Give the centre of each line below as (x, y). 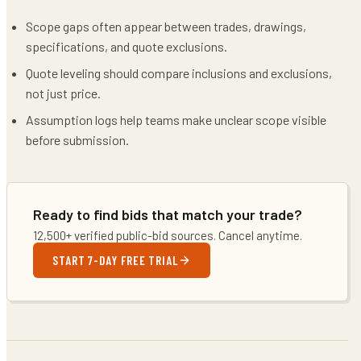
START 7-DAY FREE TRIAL (115, 260)
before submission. (77, 139)
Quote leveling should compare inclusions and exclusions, (179, 73)
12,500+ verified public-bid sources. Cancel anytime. (168, 235)
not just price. (63, 93)
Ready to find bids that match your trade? (168, 214)
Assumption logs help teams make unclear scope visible (176, 119)
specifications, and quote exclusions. (127, 46)
